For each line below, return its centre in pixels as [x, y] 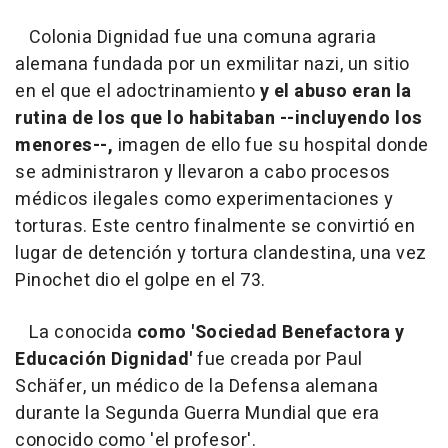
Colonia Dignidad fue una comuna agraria [195, 37]
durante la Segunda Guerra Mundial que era [197, 413]
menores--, [64, 145]
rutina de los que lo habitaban [145, 118]
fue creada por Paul [277, 359]
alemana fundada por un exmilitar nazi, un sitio [212, 64]
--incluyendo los [351, 118]
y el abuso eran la [335, 91]
